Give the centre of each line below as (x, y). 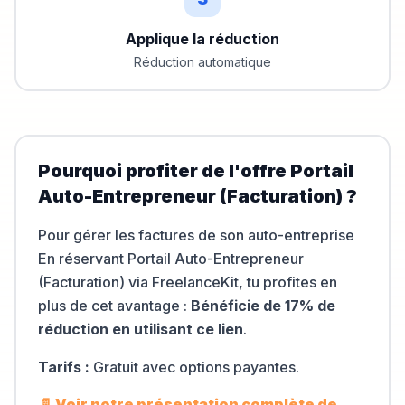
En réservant (83, 259)
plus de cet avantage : (114, 306)
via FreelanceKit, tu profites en (231, 282)
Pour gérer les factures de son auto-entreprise (196, 235)
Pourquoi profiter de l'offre (164, 171)
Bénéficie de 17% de (263, 306)
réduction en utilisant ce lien (141, 329)
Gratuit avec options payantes (194, 367)
